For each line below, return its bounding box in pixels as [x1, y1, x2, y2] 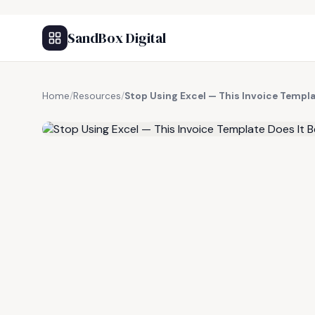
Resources [73, 90, 121, 102]
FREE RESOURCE [75, 106, 148, 117]
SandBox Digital [67, 28, 166, 48]
